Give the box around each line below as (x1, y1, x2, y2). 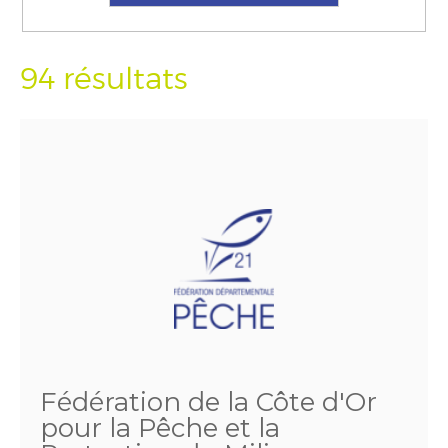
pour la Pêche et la (40, 412, 280, 444)
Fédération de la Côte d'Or (40, 386, 377, 418)
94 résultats (20, 60, 188, 96)
